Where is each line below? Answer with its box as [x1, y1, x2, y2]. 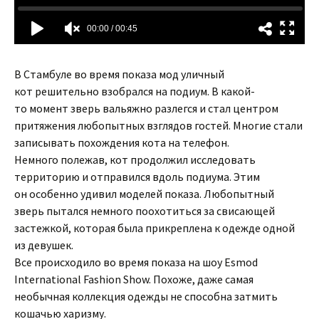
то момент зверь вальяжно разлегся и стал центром [14, 101, 278, 115]
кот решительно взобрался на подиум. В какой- [14, 84, 255, 98]
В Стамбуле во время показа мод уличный [14, 67, 224, 81]
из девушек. [14, 238, 73, 252]
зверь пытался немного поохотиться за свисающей [14, 204, 275, 218]
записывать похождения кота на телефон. [14, 135, 229, 150]
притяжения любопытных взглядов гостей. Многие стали [14, 118, 303, 132]
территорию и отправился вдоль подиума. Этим [14, 169, 260, 184]
